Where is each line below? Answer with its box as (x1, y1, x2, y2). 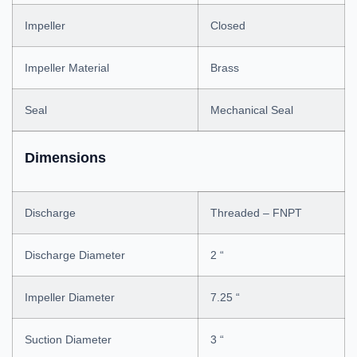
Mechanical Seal (210, 104, 293, 116)
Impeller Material (25, 61, 109, 74)
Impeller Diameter (25, 291, 115, 304)
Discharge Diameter (25, 249, 125, 261)
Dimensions (25, 150, 106, 166)
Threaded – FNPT (210, 206, 302, 219)
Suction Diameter (25, 333, 112, 346)
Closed (210, 19, 245, 32)
